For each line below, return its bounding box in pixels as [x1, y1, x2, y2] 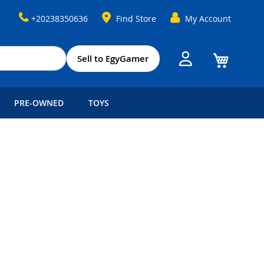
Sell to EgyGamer [77, 52, 149, 65]
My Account [185, 13, 231, 24]
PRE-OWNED [14, 97, 64, 108]
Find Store [116, 13, 156, 24]
